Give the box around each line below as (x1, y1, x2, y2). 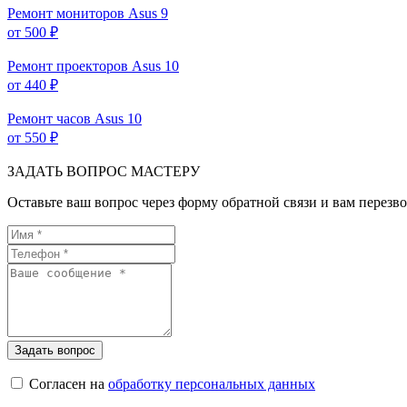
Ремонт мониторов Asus (7, 5, 157, 21)
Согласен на (29, 375, 108, 392)
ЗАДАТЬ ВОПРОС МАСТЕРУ (7, 163, 200, 179)
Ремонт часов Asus (7, 110, 124, 126)
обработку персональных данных (108, 375, 315, 392)
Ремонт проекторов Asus (7, 57, 161, 74)
